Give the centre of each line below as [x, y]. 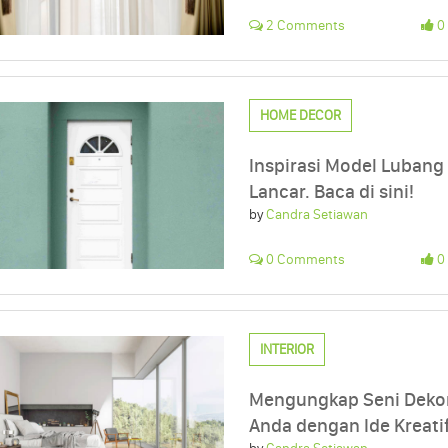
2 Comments [304, 26]
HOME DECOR [301, 116]
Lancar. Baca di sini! [332, 192]
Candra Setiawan [317, 215]
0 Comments [304, 260]
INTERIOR [287, 350]
